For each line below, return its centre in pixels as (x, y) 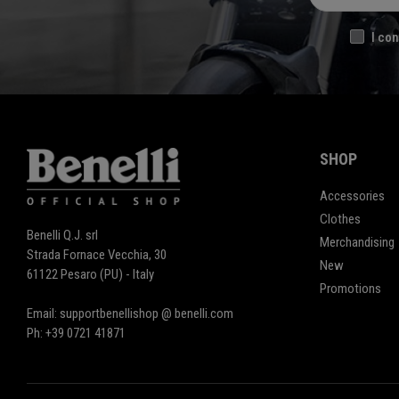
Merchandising (357, 243)
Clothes (340, 220)
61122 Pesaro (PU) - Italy (90, 275)
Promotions (350, 289)
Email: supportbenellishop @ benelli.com (130, 314)
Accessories (352, 196)
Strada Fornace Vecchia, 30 (97, 255)
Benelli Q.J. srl (62, 236)
